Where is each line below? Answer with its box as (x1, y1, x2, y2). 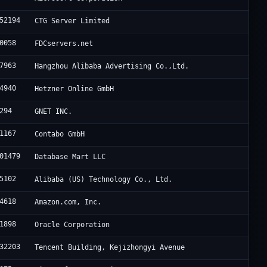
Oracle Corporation (35, 221, 110, 229)
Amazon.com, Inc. (35, 198, 102, 207)
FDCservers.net (35, 39, 94, 48)
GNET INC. (35, 107, 73, 116)
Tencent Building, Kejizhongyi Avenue (35, 243, 185, 252)
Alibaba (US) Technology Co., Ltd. (35, 175, 173, 184)
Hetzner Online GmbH (35, 85, 114, 94)
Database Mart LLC (35, 153, 106, 162)
